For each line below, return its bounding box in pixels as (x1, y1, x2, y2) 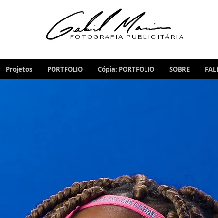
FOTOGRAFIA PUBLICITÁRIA (70, 33, 185, 41)
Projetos (6, 65, 32, 73)
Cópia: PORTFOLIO (98, 65, 154, 73)
